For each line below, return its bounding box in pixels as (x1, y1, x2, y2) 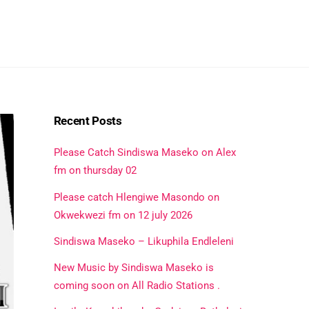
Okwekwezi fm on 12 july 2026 (53, 208, 192, 221)
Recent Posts (53, 113, 122, 128)
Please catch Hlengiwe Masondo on (53, 190, 219, 203)
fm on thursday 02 (53, 164, 137, 177)
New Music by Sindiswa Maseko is (53, 261, 214, 274)
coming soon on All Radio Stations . (53, 279, 220, 292)
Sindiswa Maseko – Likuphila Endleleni (53, 235, 234, 248)
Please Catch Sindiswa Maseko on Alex (53, 146, 236, 159)
